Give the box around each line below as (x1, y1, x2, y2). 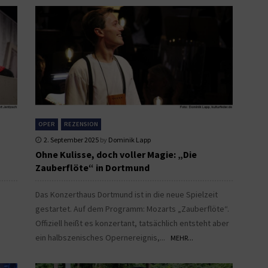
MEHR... (170, 233, 193, 242)
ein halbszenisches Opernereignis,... (35, 232, 170, 243)
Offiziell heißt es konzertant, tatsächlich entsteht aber (35, 217, 229, 229)
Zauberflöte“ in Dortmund (35, 161, 150, 173)
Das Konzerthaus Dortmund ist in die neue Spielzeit (35, 188, 218, 200)
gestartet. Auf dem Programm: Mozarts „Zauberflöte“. (35, 203, 229, 214)
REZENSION (64, 120, 98, 128)
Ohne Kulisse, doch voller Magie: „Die (35, 148, 197, 160)
